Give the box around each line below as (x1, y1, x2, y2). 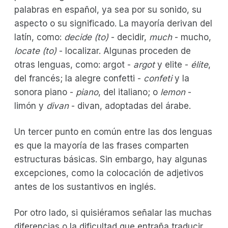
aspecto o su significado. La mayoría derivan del (14, 18, 212, 28)
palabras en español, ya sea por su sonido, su (14, 4, 202, 15)
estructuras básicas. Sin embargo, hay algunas (14, 154, 207, 164)
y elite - (155, 59, 191, 70)
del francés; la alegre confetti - (14, 73, 144, 83)
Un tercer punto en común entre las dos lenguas (14, 126, 212, 137)
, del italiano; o (98, 87, 160, 97)
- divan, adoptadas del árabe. (69, 100, 191, 111)
